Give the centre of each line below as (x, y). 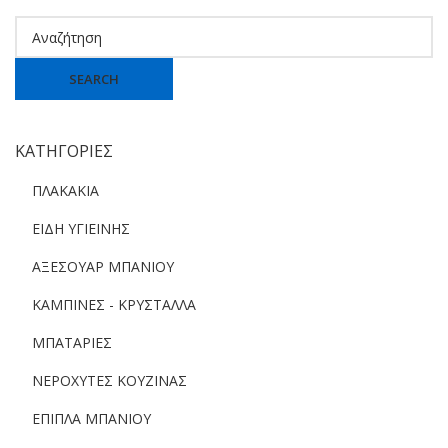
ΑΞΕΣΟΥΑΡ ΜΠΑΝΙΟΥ (103, 266)
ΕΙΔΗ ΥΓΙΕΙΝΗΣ (81, 228)
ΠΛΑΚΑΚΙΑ (65, 190)
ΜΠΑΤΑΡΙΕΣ (72, 342)
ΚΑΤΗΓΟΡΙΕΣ (64, 151)
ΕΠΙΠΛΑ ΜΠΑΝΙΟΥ (91, 418)
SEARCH (94, 79)
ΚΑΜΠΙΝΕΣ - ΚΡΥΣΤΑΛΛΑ (114, 304)
